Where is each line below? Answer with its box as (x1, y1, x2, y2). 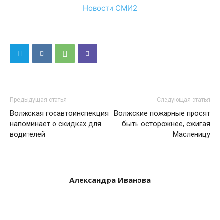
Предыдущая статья (10, 96, 67, 103)
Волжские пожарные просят (114, 109, 210, 118)
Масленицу (173, 130, 210, 138)
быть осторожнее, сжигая (122, 119, 210, 128)
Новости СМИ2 (83, 3, 137, 13)
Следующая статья (157, 96, 210, 103)
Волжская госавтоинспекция (10, 109, 109, 118)
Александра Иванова (69, 175, 151, 185)
